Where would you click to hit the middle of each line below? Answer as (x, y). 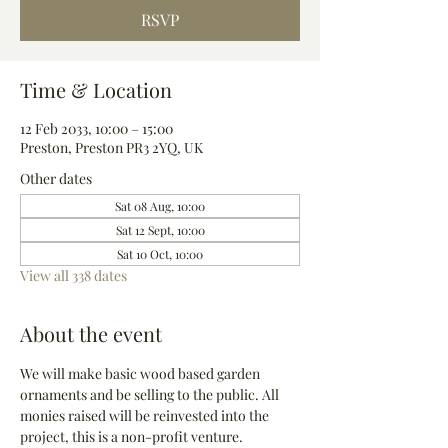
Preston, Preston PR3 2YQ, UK (111, 147)
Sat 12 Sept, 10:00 (160, 230)
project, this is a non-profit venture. (131, 436)
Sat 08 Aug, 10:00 (160, 206)
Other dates (56, 178)
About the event (91, 333)
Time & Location (96, 89)
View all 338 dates (73, 275)
